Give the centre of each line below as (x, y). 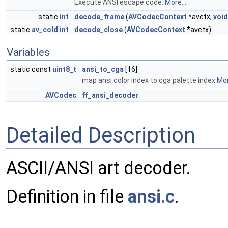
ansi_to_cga (103, 69)
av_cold (45, 30)
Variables (28, 52)
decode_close (98, 30)
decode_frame (99, 17)
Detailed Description (101, 135)
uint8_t (64, 69)
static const (31, 69)
